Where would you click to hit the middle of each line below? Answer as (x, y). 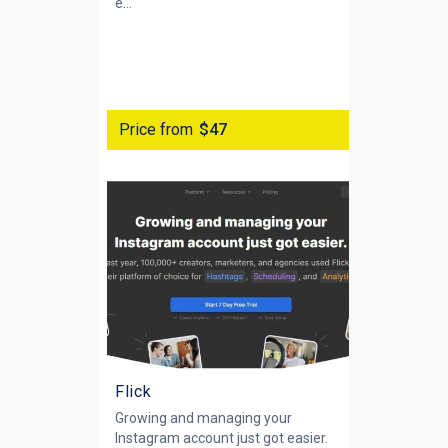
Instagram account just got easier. (221, 437)
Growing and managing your (203, 417)
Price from (156, 129)
